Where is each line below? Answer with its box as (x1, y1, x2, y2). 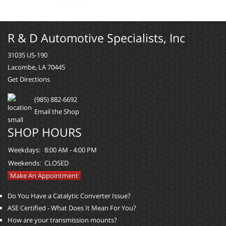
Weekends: (8, 158, 41, 167)
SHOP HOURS (8, 124, 82, 140)
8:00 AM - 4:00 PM (44, 145, 97, 154)
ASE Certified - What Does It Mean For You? (8, 203, 136, 212)
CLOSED (44, 158, 69, 167)
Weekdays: (8, 145, 40, 154)
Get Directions (8, 75, 50, 84)
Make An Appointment (10, 171, 78, 180)
